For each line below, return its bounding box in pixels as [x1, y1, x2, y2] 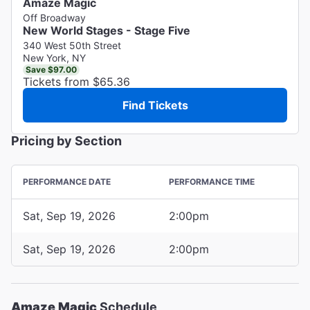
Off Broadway [23, 11, 86, 24]
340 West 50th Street [23, 39, 121, 51]
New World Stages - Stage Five [23, 23, 190, 37]
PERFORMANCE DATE [23, 176, 111, 187]
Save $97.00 [26, 64, 77, 75]
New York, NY [23, 51, 86, 64]
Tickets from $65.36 [23, 74, 130, 89]
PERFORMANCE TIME [169, 176, 255, 187]
